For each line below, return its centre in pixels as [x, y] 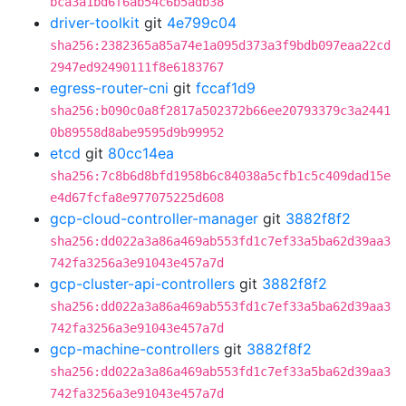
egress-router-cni [109, 88]
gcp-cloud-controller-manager [154, 218]
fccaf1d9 [226, 88]
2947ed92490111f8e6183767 [137, 67]
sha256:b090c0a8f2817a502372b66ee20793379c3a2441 [220, 111]
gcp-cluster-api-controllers [142, 284]
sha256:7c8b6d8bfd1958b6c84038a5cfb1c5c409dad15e [220, 176]
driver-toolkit [95, 23]
